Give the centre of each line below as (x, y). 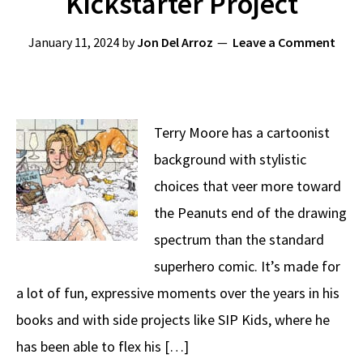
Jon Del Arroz (175, 42)
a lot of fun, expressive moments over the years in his (178, 293)
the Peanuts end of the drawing (250, 213)
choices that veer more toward (248, 186)
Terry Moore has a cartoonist (242, 132)
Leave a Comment (284, 42)
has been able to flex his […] (102, 346)
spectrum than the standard (239, 239)
